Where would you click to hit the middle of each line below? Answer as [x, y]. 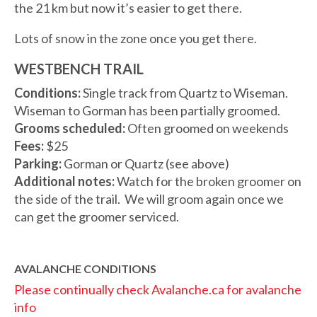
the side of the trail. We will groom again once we [149, 198]
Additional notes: [65, 181]
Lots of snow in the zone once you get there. [136, 38]
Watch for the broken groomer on [209, 181]
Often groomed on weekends [208, 128]
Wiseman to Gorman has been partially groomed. [147, 110]
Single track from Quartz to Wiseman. [185, 92]
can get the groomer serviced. [97, 216]
